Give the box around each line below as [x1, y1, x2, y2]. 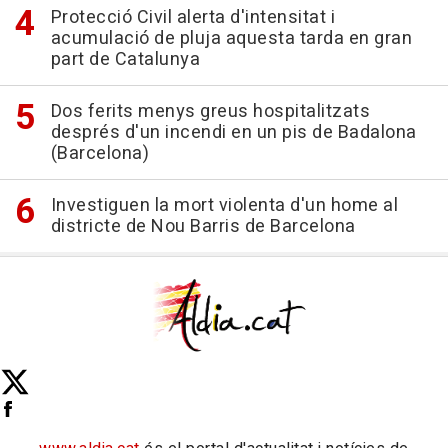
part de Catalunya [50, 46, 200, 73]
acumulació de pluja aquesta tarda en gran [50, 25, 412, 52]
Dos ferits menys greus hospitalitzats [50, 98, 370, 125]
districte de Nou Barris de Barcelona [50, 213, 356, 240]
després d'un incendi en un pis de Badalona [50, 119, 417, 146]
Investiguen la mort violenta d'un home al [50, 192, 398, 219]
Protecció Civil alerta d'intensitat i [50, 4, 335, 31]
